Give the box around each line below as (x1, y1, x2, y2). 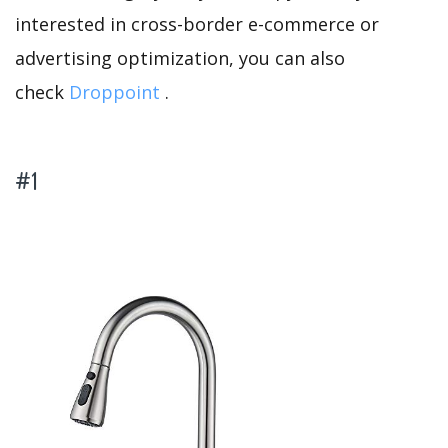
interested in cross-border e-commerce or (15, 12, 379, 37)
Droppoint (69, 80, 160, 105)
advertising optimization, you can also (15, 46, 345, 71)
